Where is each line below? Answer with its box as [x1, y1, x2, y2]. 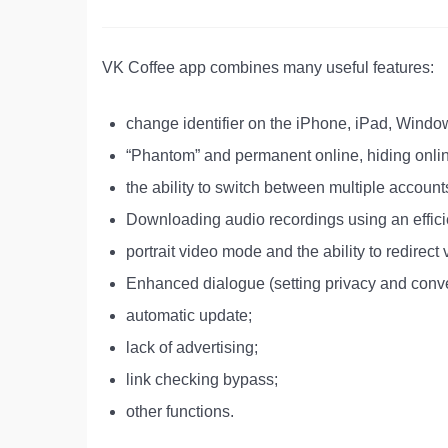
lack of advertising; [126, 338, 258, 356]
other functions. [126, 402, 234, 420]
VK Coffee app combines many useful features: [102, 58, 434, 76]
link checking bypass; [126, 370, 278, 388]
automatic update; [126, 306, 252, 324]
